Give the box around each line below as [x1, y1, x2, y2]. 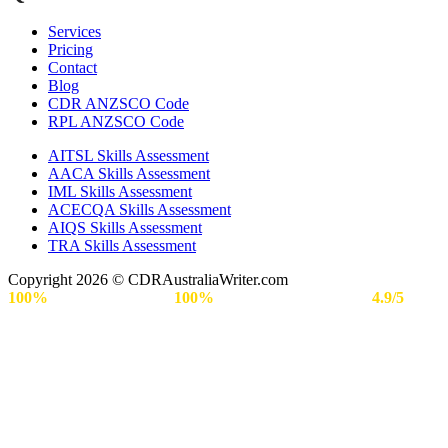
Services [48, 23, 101, 41]
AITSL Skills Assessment [48, 147, 209, 165]
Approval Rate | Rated [214, 289, 372, 307]
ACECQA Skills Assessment [48, 201, 231, 219]
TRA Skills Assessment [48, 237, 196, 255]
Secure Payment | [48, 289, 174, 307]
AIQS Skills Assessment [48, 219, 202, 237]
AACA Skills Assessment [48, 165, 210, 183]
